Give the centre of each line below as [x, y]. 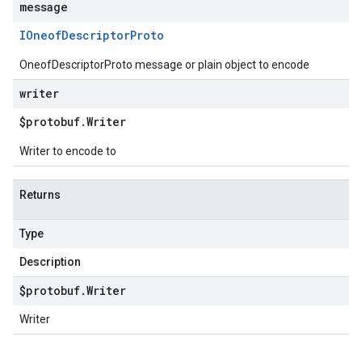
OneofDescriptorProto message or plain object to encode [164, 65]
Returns [40, 195]
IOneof [40, 35]
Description [50, 262]
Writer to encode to [68, 151]
